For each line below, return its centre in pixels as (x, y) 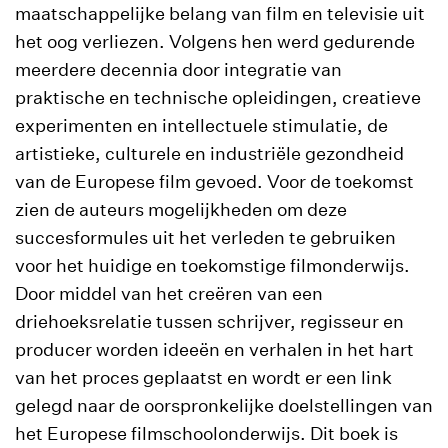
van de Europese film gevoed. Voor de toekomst (214, 181)
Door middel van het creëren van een (169, 293)
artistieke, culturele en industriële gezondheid (209, 153)
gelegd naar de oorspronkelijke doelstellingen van (224, 405)
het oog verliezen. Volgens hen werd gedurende (215, 41)
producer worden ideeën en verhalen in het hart (214, 349)
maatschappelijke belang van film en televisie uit (220, 13)
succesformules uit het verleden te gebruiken (205, 237)
